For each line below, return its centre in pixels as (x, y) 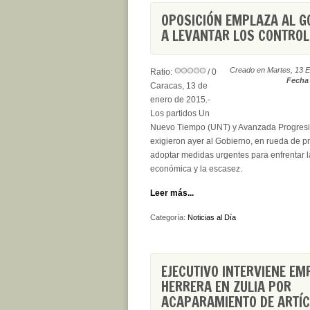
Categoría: (169, 217)
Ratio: (162, 72)
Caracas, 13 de (179, 86)
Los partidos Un (180, 113)
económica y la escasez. (196, 169)
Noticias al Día (212, 217)
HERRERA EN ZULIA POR (226, 287)
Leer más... (172, 193)
